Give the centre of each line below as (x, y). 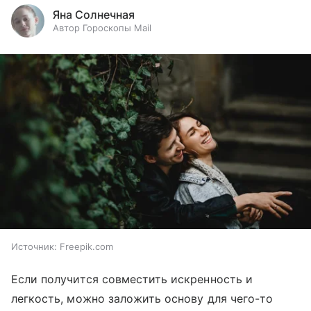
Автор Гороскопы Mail (102, 28)
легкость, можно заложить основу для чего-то (142, 299)
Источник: (34, 247)
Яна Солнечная (94, 15)
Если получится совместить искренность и (132, 279)
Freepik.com (86, 247)
